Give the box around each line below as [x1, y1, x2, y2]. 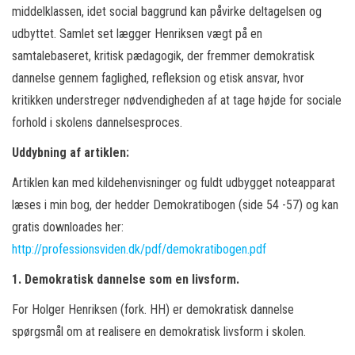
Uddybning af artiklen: [12, 145, 129, 160]
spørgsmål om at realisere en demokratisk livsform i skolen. [12, 324, 306, 339]
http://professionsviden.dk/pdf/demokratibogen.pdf [12, 242, 266, 257]
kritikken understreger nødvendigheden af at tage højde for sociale [12, 93, 342, 108]
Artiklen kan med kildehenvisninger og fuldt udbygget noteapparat [12, 175, 335, 190]
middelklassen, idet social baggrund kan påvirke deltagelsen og [12, 4, 322, 19]
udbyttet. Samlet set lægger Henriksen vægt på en [12, 26, 262, 41]
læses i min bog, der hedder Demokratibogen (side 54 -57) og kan [12, 197, 338, 212]
